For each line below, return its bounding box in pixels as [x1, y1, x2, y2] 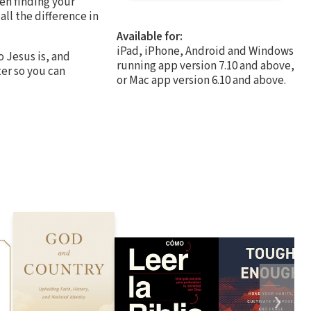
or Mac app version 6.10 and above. [117, 72, 286, 89]
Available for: [117, 28, 183, 45]
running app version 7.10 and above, [117, 57, 294, 74]
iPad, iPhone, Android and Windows [117, 42, 294, 60]
